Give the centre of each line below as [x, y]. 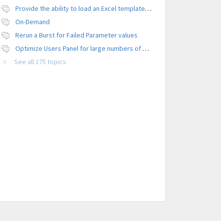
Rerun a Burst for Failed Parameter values [76, 35]
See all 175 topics [40, 62]
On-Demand [32, 22]
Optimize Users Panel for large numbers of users [146, 49]
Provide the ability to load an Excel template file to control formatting [148, 9]
